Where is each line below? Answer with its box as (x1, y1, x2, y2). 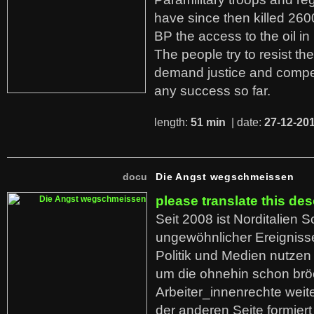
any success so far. (154, 83, 271, 98)
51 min (191, 116, 228, 128)
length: (154, 116, 191, 128)
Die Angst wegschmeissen (156, 171, 294, 182)
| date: (228, 116, 264, 128)
